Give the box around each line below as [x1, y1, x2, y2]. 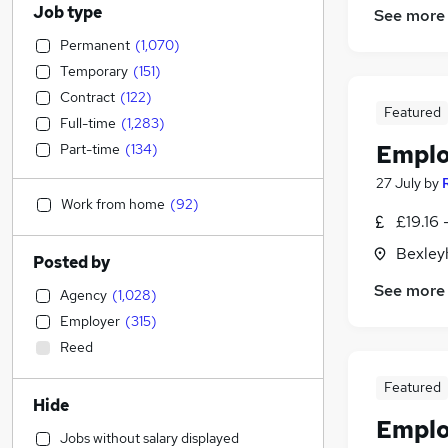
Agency [60, 286, 107, 304]
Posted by [33, 252, 110, 273]
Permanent [60, 36, 130, 54]
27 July [376, 174, 421, 193]
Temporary [60, 62, 128, 80]
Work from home [61, 195, 165, 213]
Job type [33, 2, 102, 23]
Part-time [60, 140, 120, 158]
